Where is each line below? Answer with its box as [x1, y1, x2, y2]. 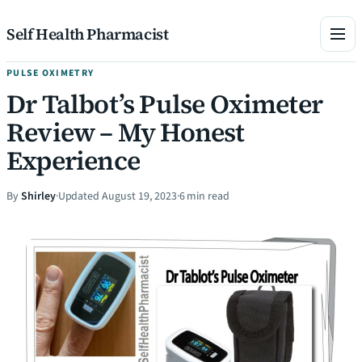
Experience [6, 142, 140, 179]
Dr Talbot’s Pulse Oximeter [6, 86, 323, 122]
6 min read [179, 187, 230, 204]
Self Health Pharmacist [6, 23, 169, 44]
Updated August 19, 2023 [57, 187, 177, 204]
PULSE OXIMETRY [6, 66, 95, 80]
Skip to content [6, 7, 82, 24]
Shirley [20, 187, 56, 204]
